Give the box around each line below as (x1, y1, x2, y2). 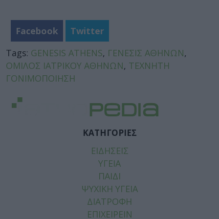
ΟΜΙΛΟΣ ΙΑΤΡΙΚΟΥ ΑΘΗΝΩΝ (6, 59, 124, 71)
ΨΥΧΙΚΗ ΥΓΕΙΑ (81, 182, 138, 195)
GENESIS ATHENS (31, 46, 103, 59)
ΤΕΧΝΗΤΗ (129, 59, 170, 71)
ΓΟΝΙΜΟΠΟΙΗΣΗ (6, 72, 75, 84)
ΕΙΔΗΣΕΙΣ (90, 144, 129, 156)
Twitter (70, 24, 104, 37)
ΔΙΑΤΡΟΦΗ (87, 195, 132, 207)
